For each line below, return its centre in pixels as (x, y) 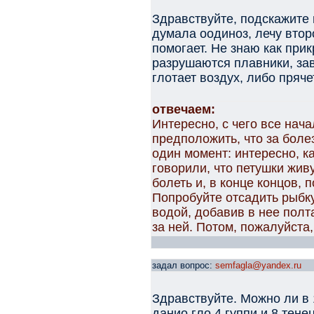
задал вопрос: (184, 265)
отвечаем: (184, 109)
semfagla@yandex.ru (258, 265)
